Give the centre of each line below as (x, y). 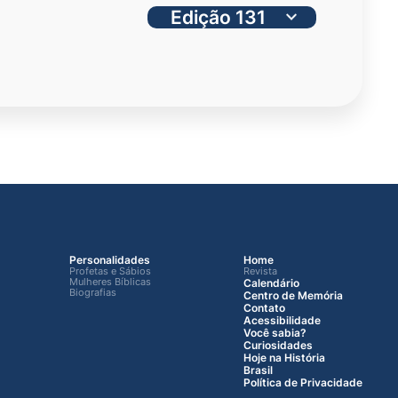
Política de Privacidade (302, 382)
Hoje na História (284, 357)
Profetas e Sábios (110, 271)
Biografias (92, 292)
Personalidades (109, 259)
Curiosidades (278, 345)
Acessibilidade (282, 320)
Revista (260, 271)
